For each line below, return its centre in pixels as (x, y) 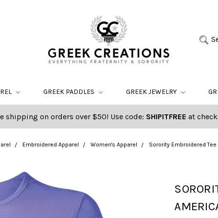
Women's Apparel (114, 145)
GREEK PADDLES (70, 92)
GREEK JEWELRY (152, 92)
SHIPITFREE (166, 117)
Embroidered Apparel (50, 145)
